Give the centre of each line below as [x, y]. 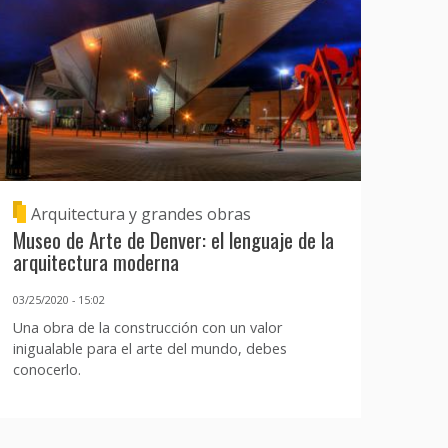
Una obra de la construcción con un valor [147, 328]
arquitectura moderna [95, 261]
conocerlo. [46, 370]
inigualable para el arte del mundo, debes [149, 349]
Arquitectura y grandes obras [140, 213]
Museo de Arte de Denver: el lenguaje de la [173, 239]
